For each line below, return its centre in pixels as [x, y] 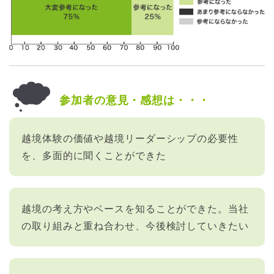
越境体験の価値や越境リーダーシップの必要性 [130, 138]
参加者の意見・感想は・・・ [135, 99]
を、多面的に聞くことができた [94, 155]
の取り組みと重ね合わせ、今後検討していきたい [135, 226]
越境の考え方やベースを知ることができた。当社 [135, 209]
